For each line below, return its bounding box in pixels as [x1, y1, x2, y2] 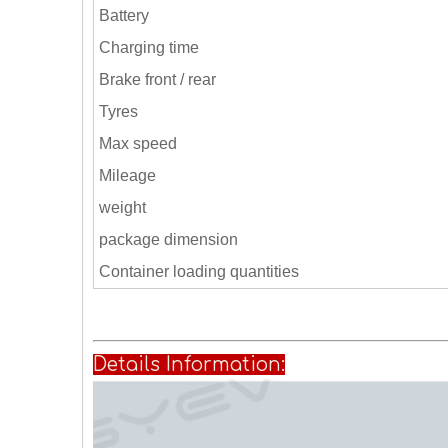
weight [99, 199, 146, 216]
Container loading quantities [99, 263, 303, 280]
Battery [99, 7, 153, 24]
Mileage [99, 167, 156, 184]
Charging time [99, 39, 199, 56]
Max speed [99, 135, 181, 152]
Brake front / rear [99, 71, 220, 88]
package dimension [99, 231, 238, 248]
